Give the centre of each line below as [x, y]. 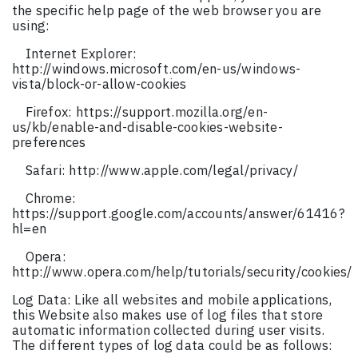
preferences [49, 143]
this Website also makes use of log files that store [168, 315]
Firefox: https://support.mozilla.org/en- [147, 112]
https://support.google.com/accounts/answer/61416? [179, 214]
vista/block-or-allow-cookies [99, 84]
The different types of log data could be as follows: [173, 346]
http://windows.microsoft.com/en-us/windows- [157, 69]
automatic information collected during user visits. [169, 330]
